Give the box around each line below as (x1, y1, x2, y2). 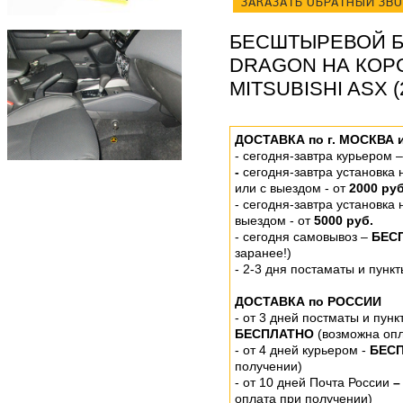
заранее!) (235, 246, 291, 260)
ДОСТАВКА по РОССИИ (235, 294, 381, 309)
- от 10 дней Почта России (235, 375, 390, 390)
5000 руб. (314, 213, 373, 228)
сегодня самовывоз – (243, 229, 372, 244)
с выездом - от (260, 181, 349, 195)
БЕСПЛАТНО (235, 327, 318, 341)
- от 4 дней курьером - (235, 343, 370, 357)
